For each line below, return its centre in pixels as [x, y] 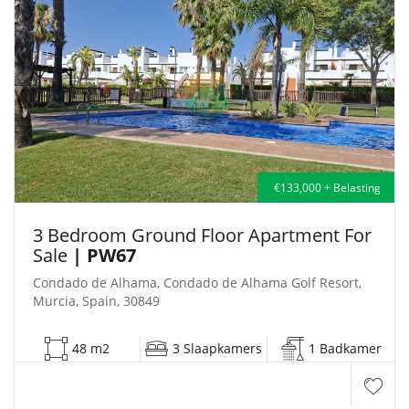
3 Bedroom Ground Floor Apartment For [202, 235]
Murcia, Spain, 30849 [96, 300]
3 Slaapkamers [217, 348]
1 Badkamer [345, 348]
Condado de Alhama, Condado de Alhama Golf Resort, [197, 282]
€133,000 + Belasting [326, 187]
